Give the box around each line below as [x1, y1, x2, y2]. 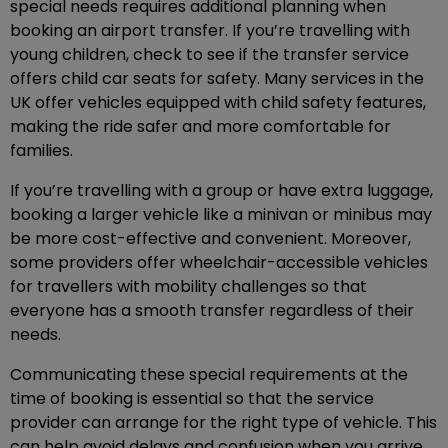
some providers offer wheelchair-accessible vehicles [10, 251, 428, 275]
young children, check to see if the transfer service [10, 43, 409, 67]
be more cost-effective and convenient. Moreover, [10, 227, 411, 251]
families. [10, 139, 73, 163]
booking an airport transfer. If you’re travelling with [10, 19, 410, 43]
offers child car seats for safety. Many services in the [10, 67, 424, 91]
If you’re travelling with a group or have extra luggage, [10, 179, 433, 203]
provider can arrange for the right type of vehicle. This [10, 411, 437, 435]
